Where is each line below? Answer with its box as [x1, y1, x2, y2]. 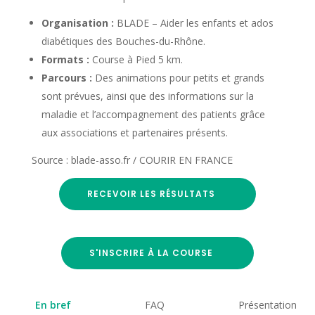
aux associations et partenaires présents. [41, 125, 228, 139]
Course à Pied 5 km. [89, 52, 183, 66]
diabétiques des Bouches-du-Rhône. [41, 34, 205, 48]
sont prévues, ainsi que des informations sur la [41, 89, 254, 103]
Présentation [238, 297, 297, 311]
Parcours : [41, 70, 92, 84]
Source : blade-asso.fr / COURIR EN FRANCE [31, 153, 233, 167]
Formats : [41, 52, 89, 66]
